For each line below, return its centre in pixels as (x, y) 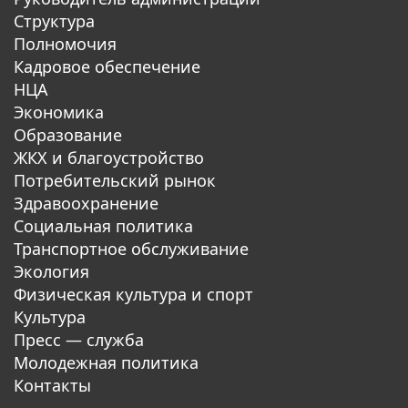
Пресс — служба (79, 339)
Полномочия (65, 43)
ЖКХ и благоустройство (109, 157)
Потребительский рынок (115, 180)
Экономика (59, 112)
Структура (54, 20)
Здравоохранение (86, 203)
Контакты (52, 385)
